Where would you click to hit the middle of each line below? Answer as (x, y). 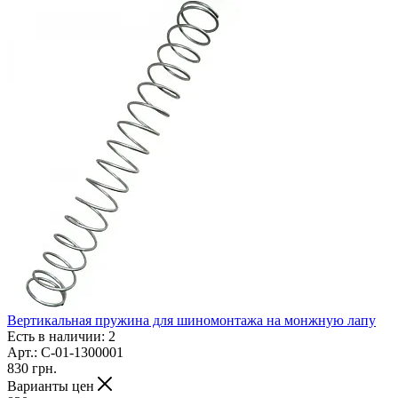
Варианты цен (52, 386)
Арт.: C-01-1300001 (65, 352)
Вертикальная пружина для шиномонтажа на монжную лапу (191, 320)
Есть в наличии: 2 (61, 336)
